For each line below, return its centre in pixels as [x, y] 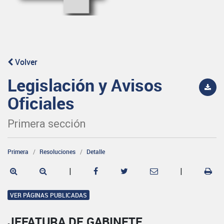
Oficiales [41, 103]
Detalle [96, 151]
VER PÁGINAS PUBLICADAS [48, 195]
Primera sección [46, 123]
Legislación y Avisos [85, 85]
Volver [25, 62]
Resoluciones [57, 151]
